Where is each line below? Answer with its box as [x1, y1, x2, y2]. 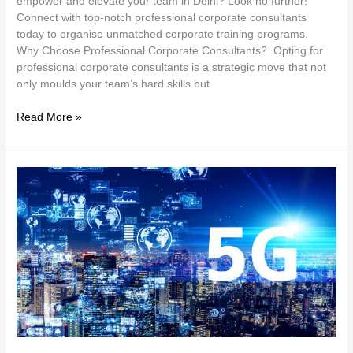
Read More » [17, 110, 83, 123]
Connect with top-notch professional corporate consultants [17, 12, 307, 24]
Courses [16, 201, 58, 214]
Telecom [16, 168, 58, 180]
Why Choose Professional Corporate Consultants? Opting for [17, 45, 324, 58]
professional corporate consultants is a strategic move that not [17, 61, 327, 74]
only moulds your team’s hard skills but [17, 78, 210, 91]
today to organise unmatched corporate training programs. [17, 28, 312, 41]
